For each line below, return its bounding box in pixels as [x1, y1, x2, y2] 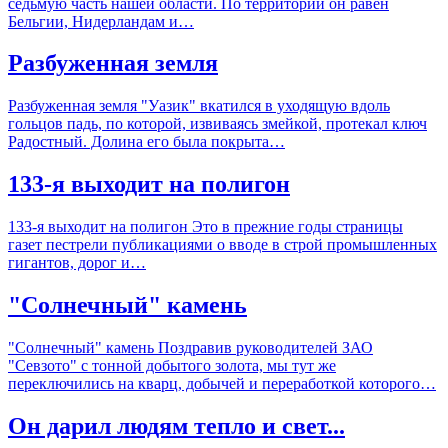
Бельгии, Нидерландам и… [8, 12, 194, 30]
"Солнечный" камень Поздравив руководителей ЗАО [8, 339, 373, 356]
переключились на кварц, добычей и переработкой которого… [8, 375, 436, 392]
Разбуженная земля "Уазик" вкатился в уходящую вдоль [8, 97, 390, 115]
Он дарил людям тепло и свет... [8, 412, 345, 439]
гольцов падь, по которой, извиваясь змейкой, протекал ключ [8, 115, 427, 133]
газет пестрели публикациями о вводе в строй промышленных [8, 236, 437, 254]
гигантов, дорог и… [8, 254, 146, 272]
